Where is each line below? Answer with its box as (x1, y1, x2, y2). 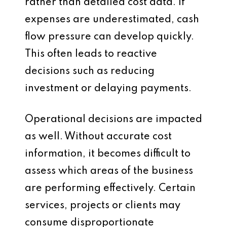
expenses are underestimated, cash (25, 15, 199, 25)
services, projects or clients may (25, 201, 180, 211)
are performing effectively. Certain (25, 183, 196, 194)
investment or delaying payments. (25, 84, 192, 94)
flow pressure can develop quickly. (25, 32, 194, 42)
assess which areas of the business (25, 166, 193, 176)
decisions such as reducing (25, 66, 155, 77)
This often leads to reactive (25, 49, 157, 59)
